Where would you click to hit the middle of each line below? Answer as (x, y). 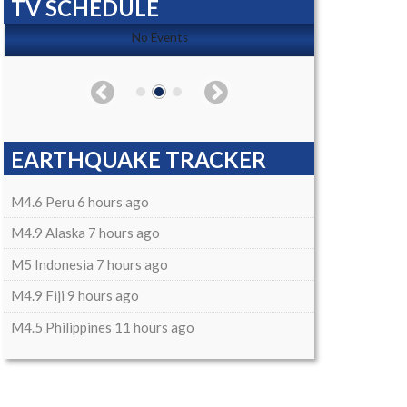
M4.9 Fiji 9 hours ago (74, 296)
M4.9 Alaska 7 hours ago (85, 233)
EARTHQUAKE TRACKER (139, 160)
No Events (159, 38)
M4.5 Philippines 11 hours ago (102, 327)
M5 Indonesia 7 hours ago (89, 264)
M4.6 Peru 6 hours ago (79, 201)
